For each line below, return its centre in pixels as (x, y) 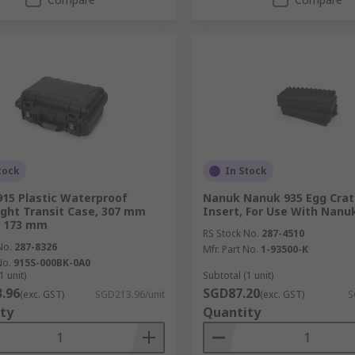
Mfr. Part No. (230, 249)
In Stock (246, 171)
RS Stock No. (231, 233)
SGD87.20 (231, 293)
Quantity (231, 312)
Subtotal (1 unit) (238, 275)
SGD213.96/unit (130, 294)
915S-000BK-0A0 (52, 263)
